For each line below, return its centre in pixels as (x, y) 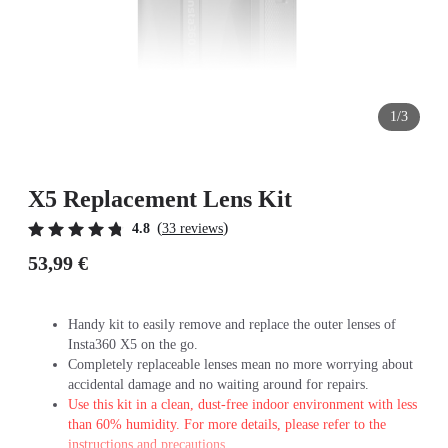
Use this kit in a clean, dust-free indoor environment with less (242, 404)
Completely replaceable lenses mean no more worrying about (240, 364)
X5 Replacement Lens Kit (160, 199)
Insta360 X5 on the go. (133, 344)
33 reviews (192, 228)
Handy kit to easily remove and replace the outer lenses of (232, 324)
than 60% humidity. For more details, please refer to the (227, 424)
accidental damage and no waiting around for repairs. (218, 384)
